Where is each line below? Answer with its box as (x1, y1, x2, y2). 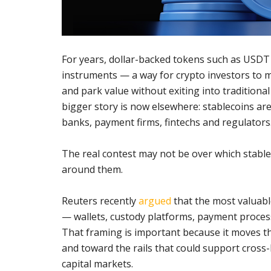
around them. (62, 162, 123, 176)
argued (139, 194, 171, 207)
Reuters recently (62, 194, 139, 207)
